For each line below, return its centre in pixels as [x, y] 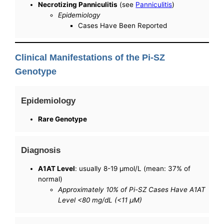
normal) [50, 179]
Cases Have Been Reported [123, 25]
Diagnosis [41, 150]
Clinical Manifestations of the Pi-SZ [90, 58]
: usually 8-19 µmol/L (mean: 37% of [133, 169]
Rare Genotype [63, 119]
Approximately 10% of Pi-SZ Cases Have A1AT [132, 190]
